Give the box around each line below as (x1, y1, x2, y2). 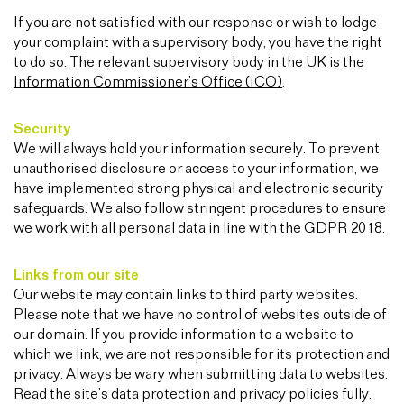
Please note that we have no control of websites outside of (14, 308, 387, 323)
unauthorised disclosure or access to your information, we (14, 161, 379, 177)
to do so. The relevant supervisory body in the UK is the (14, 55, 364, 70)
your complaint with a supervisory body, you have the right (14, 35, 382, 50)
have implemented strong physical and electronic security (14, 181, 383, 197)
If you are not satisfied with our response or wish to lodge (14, 15, 377, 31)
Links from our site (14, 268, 139, 283)
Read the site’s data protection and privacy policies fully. (14, 387, 372, 402)
